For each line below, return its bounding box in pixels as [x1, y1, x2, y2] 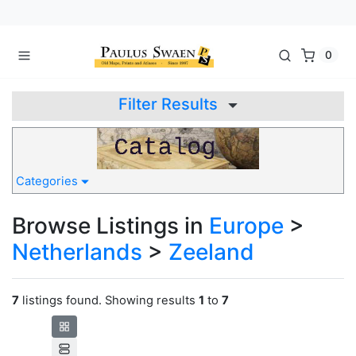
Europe [209, 212, 284, 240]
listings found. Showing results [19, 293, 199, 308]
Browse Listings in [12, 212, 209, 240]
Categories [16, 174, 81, 189]
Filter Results [118, 94, 222, 114]
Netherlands [12, 238, 142, 266]
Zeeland [168, 238, 254, 266]
